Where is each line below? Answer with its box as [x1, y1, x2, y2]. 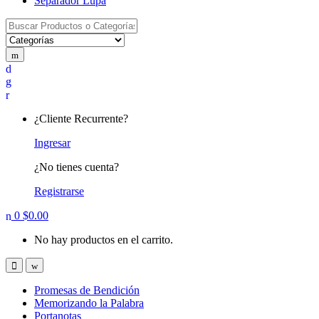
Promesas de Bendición [34, 283, 140, 296]
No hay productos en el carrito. [34, 233, 173, 246]
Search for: [5, 17, 54, 30]
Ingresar [34, 136, 70, 149]
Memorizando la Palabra [34, 296, 144, 309]
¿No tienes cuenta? [34, 160, 119, 173]
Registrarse [34, 184, 84, 197]
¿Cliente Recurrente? [34, 112, 128, 125]
